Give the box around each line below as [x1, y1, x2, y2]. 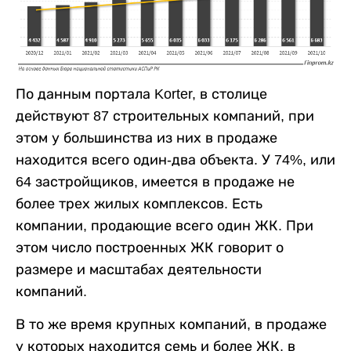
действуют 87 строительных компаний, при [16, 107, 314, 124]
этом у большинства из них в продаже [16, 129, 277, 146]
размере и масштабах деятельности [16, 261, 262, 277]
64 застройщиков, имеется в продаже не [16, 173, 295, 190]
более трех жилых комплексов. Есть [16, 195, 262, 212]
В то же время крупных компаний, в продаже [16, 316, 327, 332]
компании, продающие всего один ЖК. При [16, 217, 313, 233]
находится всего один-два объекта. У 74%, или [16, 151, 335, 168]
